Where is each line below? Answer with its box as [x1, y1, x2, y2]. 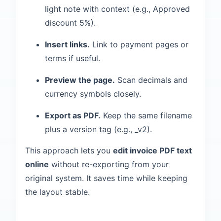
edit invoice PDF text [113, 146, 192, 155]
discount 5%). [45, 18, 96, 28]
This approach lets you [25, 146, 113, 155]
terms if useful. [45, 53, 100, 63]
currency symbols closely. [45, 89, 141, 99]
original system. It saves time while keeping [25, 173, 187, 183]
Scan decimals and [115, 75, 187, 85]
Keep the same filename [101, 110, 192, 120]
